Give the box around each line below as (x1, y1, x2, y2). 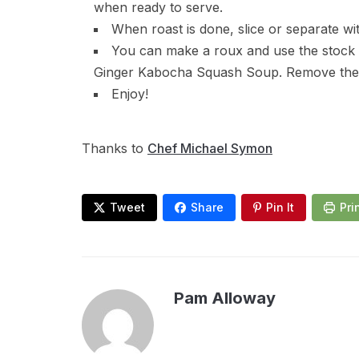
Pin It (266, 200, 294, 214)
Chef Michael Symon (147, 140, 272, 156)
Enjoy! (111, 86, 148, 102)
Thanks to (82, 140, 147, 156)
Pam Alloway (174, 288, 276, 308)
